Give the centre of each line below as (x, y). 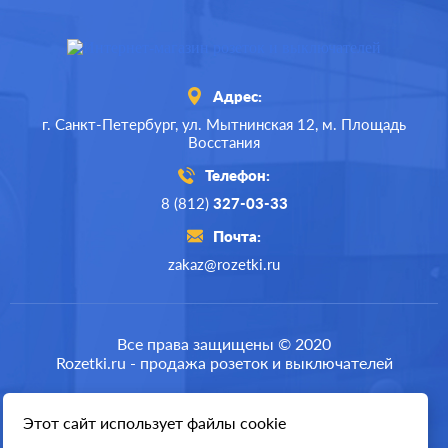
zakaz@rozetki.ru (224, 264)
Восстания (224, 142)
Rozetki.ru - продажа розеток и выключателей (224, 362)
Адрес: (237, 96)
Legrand (247, 300)
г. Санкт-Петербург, (112, 124)
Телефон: (237, 175)
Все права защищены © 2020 (224, 343)
